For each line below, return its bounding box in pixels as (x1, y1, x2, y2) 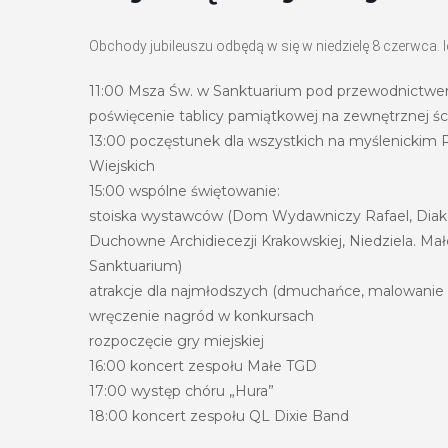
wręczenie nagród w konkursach (89, 306, 314, 325)
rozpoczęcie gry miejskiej (89, 331, 264, 350)
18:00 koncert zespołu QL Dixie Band (89, 406, 349, 425)
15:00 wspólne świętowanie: (89, 181, 280, 200)
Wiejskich (89, 156, 155, 175)
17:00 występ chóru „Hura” (89, 381, 274, 400)
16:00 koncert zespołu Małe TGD (89, 356, 317, 375)
